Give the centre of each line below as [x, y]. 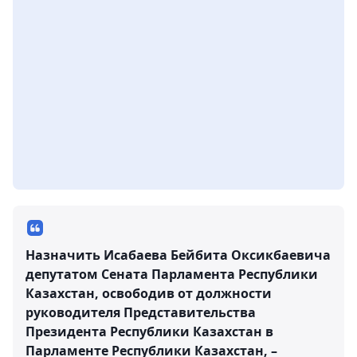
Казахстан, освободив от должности [149, 293]
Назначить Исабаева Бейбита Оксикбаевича [178, 255]
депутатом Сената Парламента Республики [172, 274]
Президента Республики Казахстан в [149, 331]
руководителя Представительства [141, 312]
